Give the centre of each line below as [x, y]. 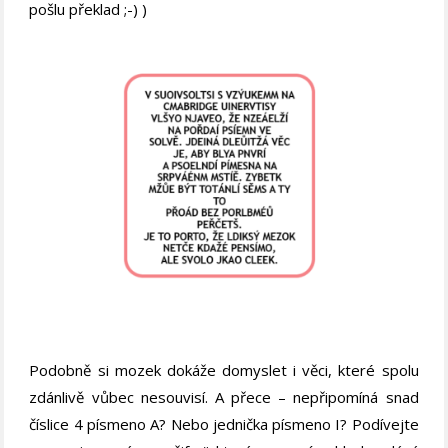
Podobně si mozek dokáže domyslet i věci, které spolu [224, 370]
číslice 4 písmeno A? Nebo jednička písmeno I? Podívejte [224, 424]
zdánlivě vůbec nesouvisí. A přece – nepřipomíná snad [224, 397]
